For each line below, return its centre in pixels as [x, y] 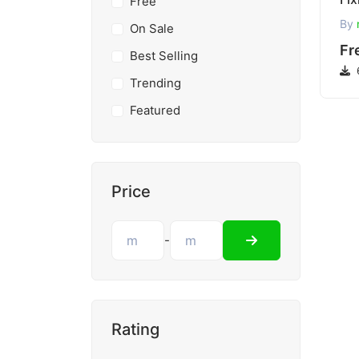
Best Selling [163, 56]
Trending [155, 83]
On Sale [151, 28]
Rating [135, 329]
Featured [155, 110]
